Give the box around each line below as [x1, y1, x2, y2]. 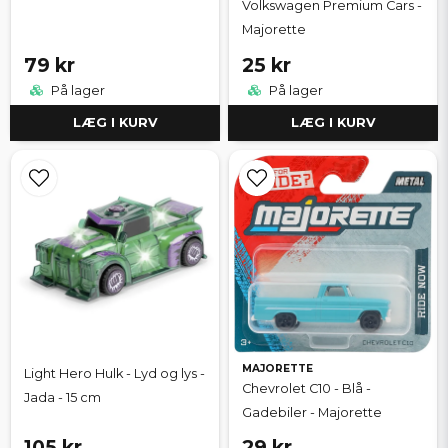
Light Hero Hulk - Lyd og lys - [24, 365, 205, 381]
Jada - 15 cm [24, 389, 101, 405]
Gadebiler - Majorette [242, 404, 382, 420]
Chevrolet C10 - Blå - [242, 380, 371, 396]
